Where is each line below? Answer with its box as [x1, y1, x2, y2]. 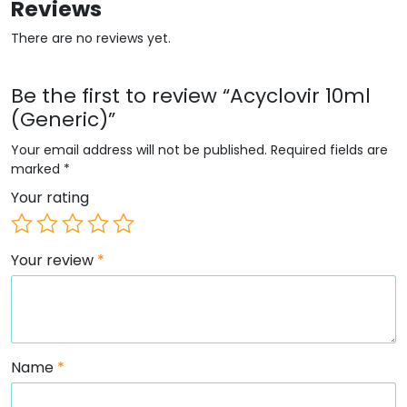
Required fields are [271, 140, 388, 159]
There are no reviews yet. [11, 28, 171, 47]
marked [11, 159, 64, 178]
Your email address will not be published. [11, 140, 267, 159]
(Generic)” [11, 104, 115, 134]
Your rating [11, 186, 89, 208]
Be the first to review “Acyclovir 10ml [11, 81, 371, 110]
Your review [11, 249, 97, 271]
